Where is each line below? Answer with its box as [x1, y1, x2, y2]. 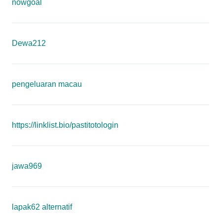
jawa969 [12, 162, 42, 170]
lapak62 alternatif [12, 203, 72, 211]
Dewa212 [12, 39, 46, 47]
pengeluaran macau [12, 80, 82, 88]
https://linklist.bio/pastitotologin [12, 121, 118, 129]
